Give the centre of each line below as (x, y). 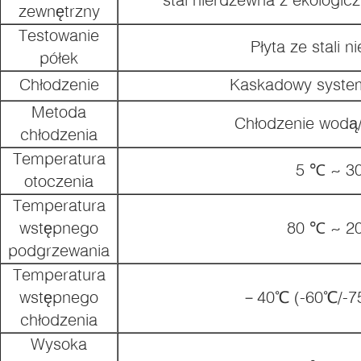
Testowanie (59, 35)
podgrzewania (59, 250)
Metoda (59, 111)
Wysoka (59, 343)
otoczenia (59, 180)
